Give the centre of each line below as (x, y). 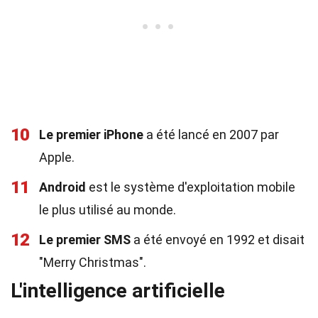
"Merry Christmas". (93, 262)
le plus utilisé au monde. (108, 210)
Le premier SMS (85, 240)
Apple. (57, 157)
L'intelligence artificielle (118, 291)
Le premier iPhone (91, 135)
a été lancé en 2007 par (211, 135)
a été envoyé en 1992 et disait (218, 240)
